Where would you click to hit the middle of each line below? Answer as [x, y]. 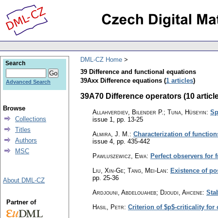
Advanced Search [28, 82]
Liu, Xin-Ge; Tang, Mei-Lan [129, 170]
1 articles [180, 80]
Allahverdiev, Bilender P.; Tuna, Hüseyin [149, 112]
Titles [23, 130]
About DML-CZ [24, 180]
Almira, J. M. [111, 134]
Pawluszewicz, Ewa [119, 156]
